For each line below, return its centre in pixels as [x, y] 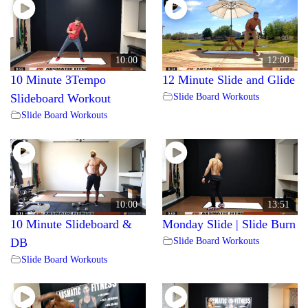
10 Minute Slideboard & [71, 224]
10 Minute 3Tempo [58, 79]
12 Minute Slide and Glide [229, 79]
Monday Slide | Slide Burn [229, 224]
